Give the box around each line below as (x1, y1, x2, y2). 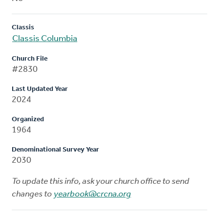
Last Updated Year (12, 85, 68, 93)
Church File (12, 55, 47, 63)
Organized (12, 115, 44, 123)
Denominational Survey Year (12, 146, 99, 153)
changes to (12, 189, 53, 199)
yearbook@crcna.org (54, 189, 131, 199)
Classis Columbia (12, 34, 77, 44)
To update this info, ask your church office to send (12, 176, 189, 186)
